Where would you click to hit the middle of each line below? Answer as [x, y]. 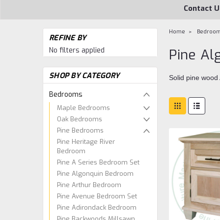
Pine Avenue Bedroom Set [97, 196]
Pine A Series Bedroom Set [98, 162]
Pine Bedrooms [80, 130]
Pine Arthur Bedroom [89, 185]
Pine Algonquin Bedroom [95, 173]
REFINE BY [68, 38]
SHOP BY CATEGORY [84, 76]
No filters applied [77, 50]
